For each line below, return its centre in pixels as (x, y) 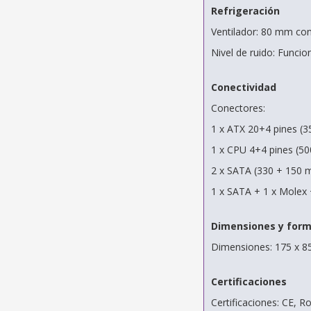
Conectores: (238, 108)
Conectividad (243, 87)
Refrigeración (245, 11)
